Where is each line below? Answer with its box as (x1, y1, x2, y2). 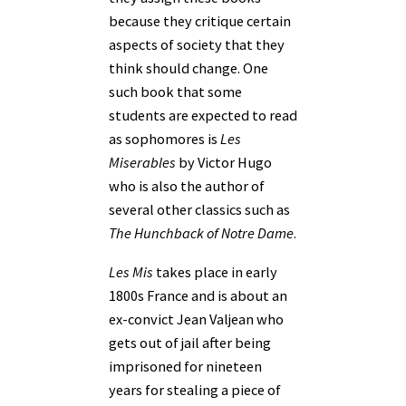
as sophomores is (109, 130, 220, 149)
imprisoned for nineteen (109, 356, 262, 375)
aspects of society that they (109, 35, 285, 54)
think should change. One (109, 59, 268, 78)
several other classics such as (109, 200, 290, 219)
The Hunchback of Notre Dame (109, 224, 294, 243)
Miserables (109, 153, 176, 172)
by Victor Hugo (176, 153, 272, 172)
